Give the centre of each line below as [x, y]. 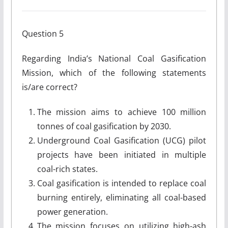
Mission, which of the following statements [114, 73]
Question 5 [42, 34]
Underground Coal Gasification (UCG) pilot [122, 140]
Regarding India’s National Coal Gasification [114, 59]
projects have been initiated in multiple [122, 155]
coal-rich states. [67, 169]
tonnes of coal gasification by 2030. [104, 126]
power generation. [72, 212]
